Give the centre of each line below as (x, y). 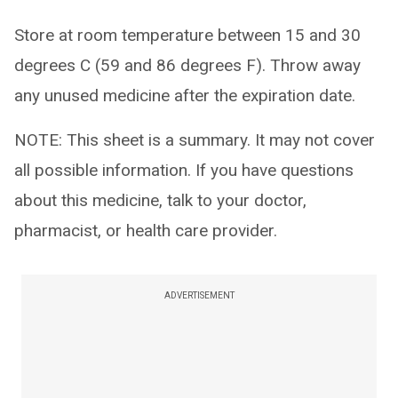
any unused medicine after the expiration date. (185, 96)
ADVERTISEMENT (199, 295)
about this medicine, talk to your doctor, (160, 200)
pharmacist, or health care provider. (146, 231)
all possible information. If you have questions (184, 170)
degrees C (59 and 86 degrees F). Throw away (187, 65)
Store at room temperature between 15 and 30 (187, 35)
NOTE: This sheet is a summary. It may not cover (195, 140)
